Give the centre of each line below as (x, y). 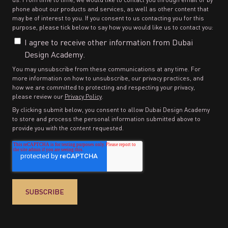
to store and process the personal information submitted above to (106, 119)
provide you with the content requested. (68, 128)
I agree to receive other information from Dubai (109, 42)
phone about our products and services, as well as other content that (110, 9)
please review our (38, 96)
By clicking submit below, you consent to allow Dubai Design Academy (111, 109)
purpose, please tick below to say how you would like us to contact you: (113, 27)
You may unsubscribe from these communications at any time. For (106, 69)
